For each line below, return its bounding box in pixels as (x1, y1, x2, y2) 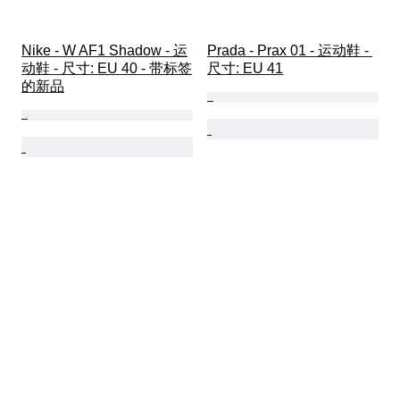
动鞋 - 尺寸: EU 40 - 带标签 (21, 61, 192, 77)
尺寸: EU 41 (207, 61, 283, 77)
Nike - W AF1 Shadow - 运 (21, 43, 187, 59)
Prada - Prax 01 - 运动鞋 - (207, 43, 372, 59)
